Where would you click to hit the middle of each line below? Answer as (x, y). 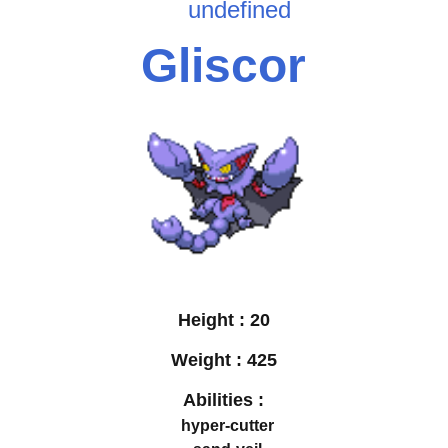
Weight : (208, 360)
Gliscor (224, 65)
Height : (213, 320)
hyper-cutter (228, 426)
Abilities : (224, 400)
